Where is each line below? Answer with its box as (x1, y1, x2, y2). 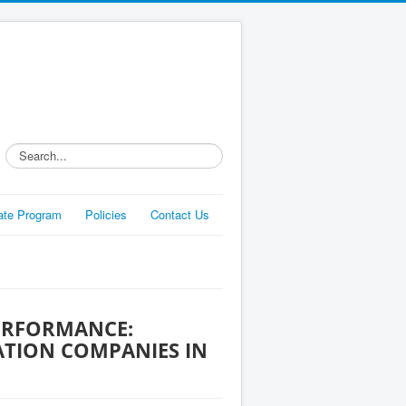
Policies (85, 206, 127, 223)
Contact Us (150, 206, 209, 223)
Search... (5, 142, 53, 159)
